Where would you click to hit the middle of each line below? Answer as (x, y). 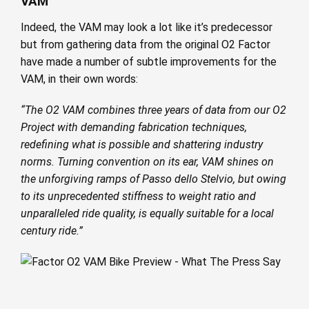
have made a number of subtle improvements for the (149, 62)
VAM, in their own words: (79, 79)
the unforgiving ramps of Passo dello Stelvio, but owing (153, 179)
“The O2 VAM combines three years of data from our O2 (153, 110)
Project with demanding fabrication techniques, (134, 127)
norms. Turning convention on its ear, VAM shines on (147, 162)
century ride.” (52, 231)
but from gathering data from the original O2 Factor (146, 44)
